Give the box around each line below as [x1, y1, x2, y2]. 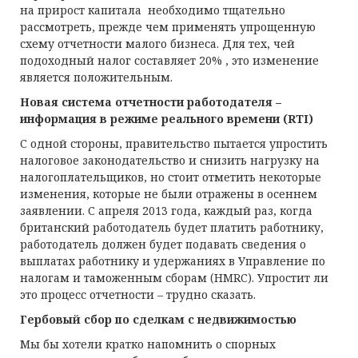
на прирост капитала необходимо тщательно [20, 2, 285, 18]
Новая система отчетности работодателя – [20, 94, 281, 109]
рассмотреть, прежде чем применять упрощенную [20, 19, 316, 34]
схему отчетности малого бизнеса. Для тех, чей [20, 36, 295, 51]
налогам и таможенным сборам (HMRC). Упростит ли [20, 270, 328, 285]
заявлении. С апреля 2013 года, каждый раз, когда [20, 203, 312, 218]
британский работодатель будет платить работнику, [20, 220, 324, 235]
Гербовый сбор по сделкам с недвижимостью [20, 312, 296, 327]
